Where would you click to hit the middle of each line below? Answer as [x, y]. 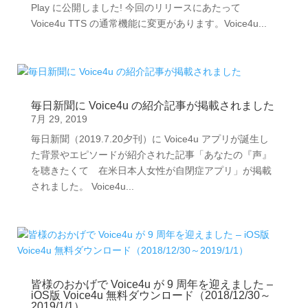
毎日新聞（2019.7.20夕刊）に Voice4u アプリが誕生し [150, 139]
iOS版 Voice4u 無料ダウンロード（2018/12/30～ [151, 295]
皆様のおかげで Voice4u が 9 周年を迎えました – [152, 284]
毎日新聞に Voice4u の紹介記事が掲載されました [152, 106]
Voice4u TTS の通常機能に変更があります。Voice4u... [148, 23]
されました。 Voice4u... [82, 186]
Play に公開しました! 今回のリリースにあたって [135, 8]
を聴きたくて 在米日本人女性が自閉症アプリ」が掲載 [151, 170]
